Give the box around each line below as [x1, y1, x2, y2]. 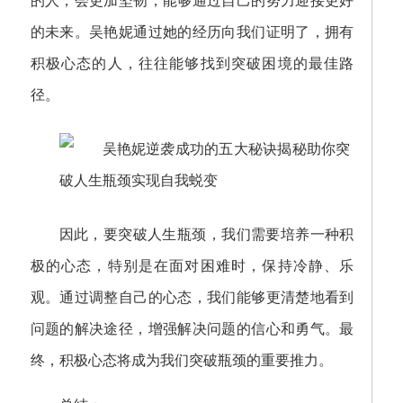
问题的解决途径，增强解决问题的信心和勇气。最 [30, 321, 354, 336]
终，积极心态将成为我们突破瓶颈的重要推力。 [30, 353, 333, 368]
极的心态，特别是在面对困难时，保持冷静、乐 [30, 258, 354, 273]
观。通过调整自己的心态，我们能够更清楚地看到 [30, 290, 354, 305]
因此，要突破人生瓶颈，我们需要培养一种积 [58, 227, 354, 242]
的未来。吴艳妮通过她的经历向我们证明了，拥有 [30, 24, 354, 40]
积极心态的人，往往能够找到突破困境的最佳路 [30, 56, 354, 71]
